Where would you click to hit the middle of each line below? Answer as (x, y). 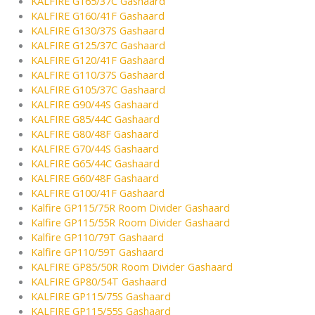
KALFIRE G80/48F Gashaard (95, 134)
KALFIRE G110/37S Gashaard (97, 75)
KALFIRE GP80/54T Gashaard (98, 282)
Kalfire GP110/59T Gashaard (97, 252)
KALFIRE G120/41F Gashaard (97, 60)
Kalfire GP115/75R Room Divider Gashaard (130, 208)
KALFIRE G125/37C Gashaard (98, 45)
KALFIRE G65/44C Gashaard (95, 163)
